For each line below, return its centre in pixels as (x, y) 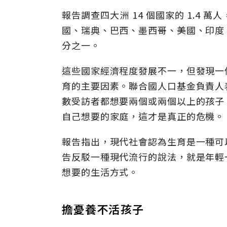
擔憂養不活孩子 (103, 209)
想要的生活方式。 (100, 172)
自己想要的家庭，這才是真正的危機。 (143, 116)
